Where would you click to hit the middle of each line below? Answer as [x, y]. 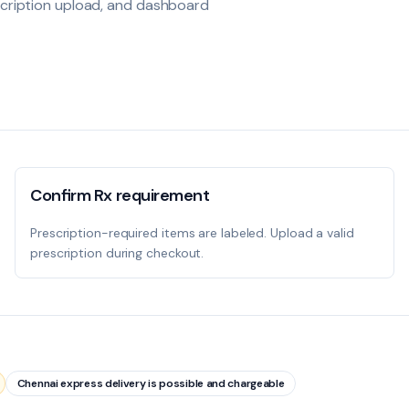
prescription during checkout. [117, 253]
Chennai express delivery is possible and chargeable [151, 383]
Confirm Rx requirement [120, 195]
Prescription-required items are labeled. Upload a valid [192, 233]
